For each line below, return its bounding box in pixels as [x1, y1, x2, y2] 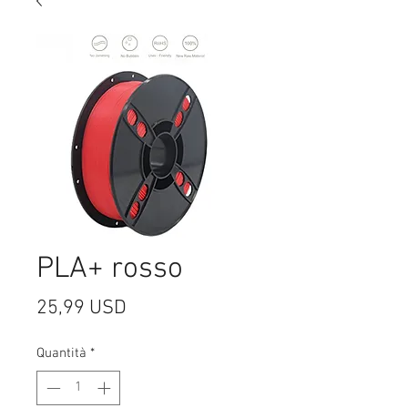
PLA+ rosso [36, 250, 183, 288]
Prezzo [126, 294, 184, 320]
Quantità [36, 344, 87, 362]
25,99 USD [36, 295, 127, 321]
